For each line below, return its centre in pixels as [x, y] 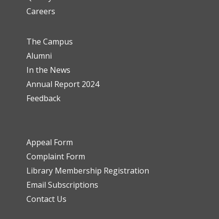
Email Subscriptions [62, 185]
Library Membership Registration [88, 170]
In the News [48, 70]
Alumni [39, 55]
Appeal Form [49, 142]
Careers [41, 11]
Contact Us [46, 199]
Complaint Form [55, 156]
